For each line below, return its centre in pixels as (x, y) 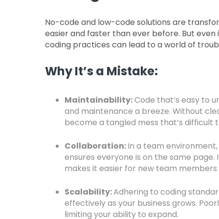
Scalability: (89, 192)
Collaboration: (96, 146)
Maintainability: (99, 100)
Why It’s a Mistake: (101, 71)
